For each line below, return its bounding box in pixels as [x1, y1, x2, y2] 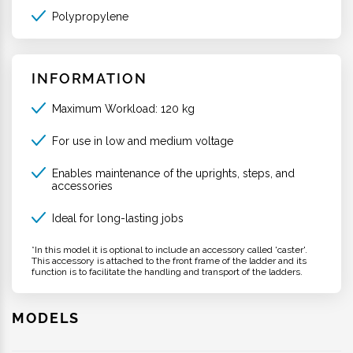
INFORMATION [32, 69, 147, 87]
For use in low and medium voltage [51, 134, 233, 147]
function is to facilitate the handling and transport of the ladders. [32, 266, 303, 277]
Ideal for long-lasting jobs [51, 211, 184, 225]
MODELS [12, 309, 80, 326]
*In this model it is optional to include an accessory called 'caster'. [32, 243, 307, 255]
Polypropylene [51, 9, 128, 23]
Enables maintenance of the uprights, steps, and [51, 166, 295, 180]
